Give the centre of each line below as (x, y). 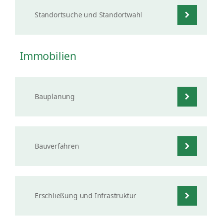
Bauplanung (55, 96)
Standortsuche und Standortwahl (89, 15)
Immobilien (48, 56)
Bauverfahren (57, 146)
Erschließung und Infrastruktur (86, 195)
